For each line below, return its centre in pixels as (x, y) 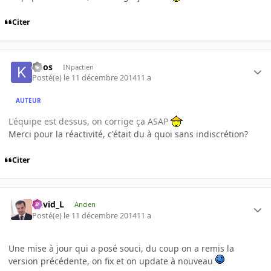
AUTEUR (29, 101)
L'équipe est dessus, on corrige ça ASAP (90, 121)
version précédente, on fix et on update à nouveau (112, 261)
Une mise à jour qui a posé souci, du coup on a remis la (121, 248)
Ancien (85, 204)
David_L (48, 204)
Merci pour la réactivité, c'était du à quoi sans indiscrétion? (129, 134)
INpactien (78, 67)
